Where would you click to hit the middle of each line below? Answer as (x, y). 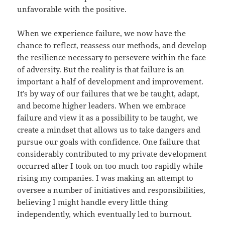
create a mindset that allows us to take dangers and (109, 130)
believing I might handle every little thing (93, 202)
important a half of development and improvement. (110, 82)
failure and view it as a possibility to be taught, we (108, 118)
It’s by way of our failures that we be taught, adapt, (108, 94)
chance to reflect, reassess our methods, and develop (112, 45)
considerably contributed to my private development (112, 154)
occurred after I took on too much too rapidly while (110, 166)
